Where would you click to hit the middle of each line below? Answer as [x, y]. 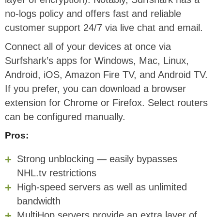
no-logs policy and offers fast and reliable [93, 14]
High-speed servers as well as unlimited [102, 187]
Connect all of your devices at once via [88, 47]
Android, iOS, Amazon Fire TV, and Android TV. [106, 75]
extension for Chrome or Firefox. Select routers [106, 103]
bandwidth [39, 201]
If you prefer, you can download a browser [95, 89]
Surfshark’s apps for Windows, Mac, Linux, [97, 61]
